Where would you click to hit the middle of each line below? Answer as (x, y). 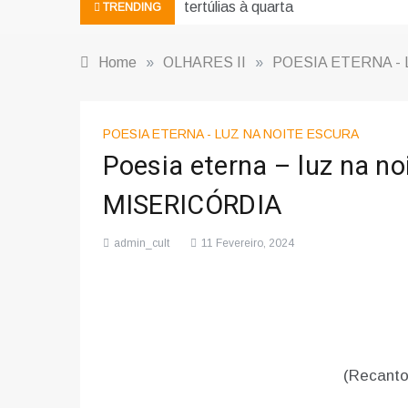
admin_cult (141, 244)
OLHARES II (204, 62)
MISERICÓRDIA (193, 206)
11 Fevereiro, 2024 (247, 244)
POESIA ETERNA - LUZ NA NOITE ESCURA (230, 134)
